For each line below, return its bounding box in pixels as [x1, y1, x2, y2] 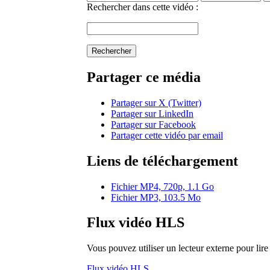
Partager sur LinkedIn [111, 108, 193, 119]
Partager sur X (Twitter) [111, 97, 201, 108]
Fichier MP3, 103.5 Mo [111, 192, 201, 202]
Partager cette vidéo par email [111, 130, 223, 140]
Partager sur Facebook [111, 119, 196, 130]
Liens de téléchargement [87, 152, 238, 169]
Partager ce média [87, 69, 201, 85]
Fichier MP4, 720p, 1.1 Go [111, 181, 214, 192]
